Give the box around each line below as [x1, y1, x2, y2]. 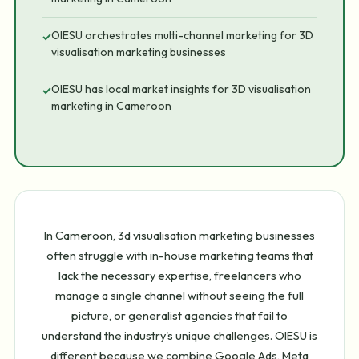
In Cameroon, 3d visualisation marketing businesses [44, 227, 315, 243]
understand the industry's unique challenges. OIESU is [42, 327, 317, 343]
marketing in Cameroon [51, 99, 171, 114]
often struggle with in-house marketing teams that [46, 247, 313, 263]
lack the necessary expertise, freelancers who [58, 267, 301, 283]
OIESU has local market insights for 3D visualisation [51, 82, 311, 97]
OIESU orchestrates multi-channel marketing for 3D [51, 28, 313, 43]
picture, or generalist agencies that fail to [71, 307, 288, 323]
